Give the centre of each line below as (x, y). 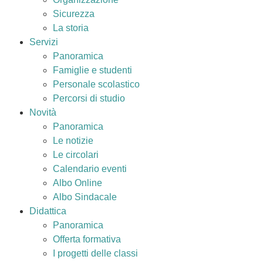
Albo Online (77, 183)
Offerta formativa (87, 239)
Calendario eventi (90, 169)
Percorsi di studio (89, 98)
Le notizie (73, 141)
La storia (71, 28)
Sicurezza (74, 14)
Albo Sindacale (85, 197)
